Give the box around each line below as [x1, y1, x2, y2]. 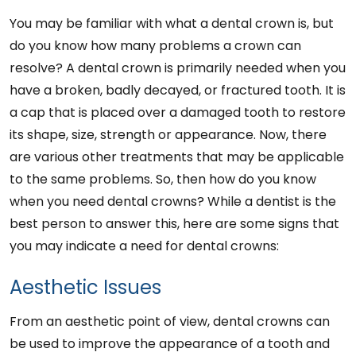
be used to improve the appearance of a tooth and [10, 335, 330, 354]
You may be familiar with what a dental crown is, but [10, 14, 334, 33]
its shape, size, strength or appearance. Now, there [10, 126, 327, 145]
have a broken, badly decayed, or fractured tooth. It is [10, 81, 346, 100]
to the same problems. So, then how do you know [10, 170, 316, 189]
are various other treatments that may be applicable [10, 148, 344, 167]
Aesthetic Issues [10, 274, 161, 301]
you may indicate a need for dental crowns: [10, 237, 279, 256]
